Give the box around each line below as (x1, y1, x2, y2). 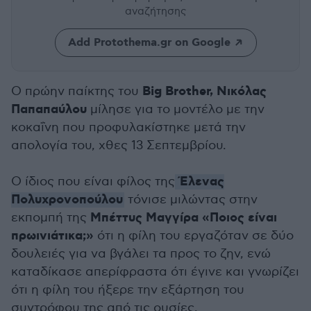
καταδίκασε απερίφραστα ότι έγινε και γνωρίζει (11, 264, 299, 279)
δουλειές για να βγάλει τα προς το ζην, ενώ (11, 246, 271, 261)
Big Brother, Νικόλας (142, 83, 267, 100)
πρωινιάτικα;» (11, 228, 94, 244)
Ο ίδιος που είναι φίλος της (11, 174, 175, 189)
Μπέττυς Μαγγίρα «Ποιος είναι (90, 210, 277, 226)
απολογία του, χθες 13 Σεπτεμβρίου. (11, 138, 226, 153)
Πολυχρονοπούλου (11, 192, 123, 208)
